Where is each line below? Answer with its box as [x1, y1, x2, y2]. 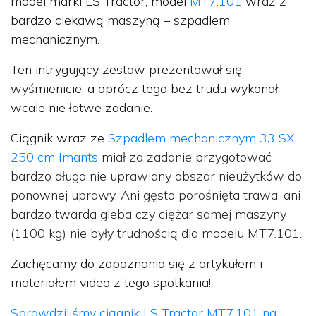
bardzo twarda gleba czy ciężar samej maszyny [11, 205, 286, 222]
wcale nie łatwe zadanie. [11, 99, 152, 116]
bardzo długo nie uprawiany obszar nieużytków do [11, 167, 302, 184]
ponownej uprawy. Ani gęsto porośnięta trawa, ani [11, 186, 300, 203]
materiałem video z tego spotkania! [11, 274, 211, 291]
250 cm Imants [11, 148, 98, 165]
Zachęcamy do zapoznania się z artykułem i [11, 255, 262, 272]
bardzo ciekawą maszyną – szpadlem [11, 11, 230, 28]
